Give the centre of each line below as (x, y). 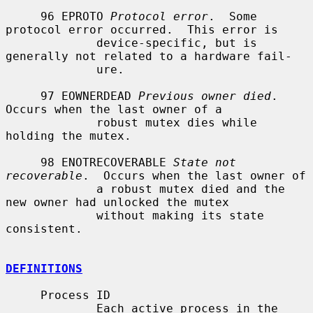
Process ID (23, 295)
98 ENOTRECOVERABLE (107, 162)
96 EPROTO (75, 16)
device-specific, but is (51, 43)
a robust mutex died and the (51, 189)
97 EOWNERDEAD (89, 96)
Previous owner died (205, 96)
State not (205, 162)
